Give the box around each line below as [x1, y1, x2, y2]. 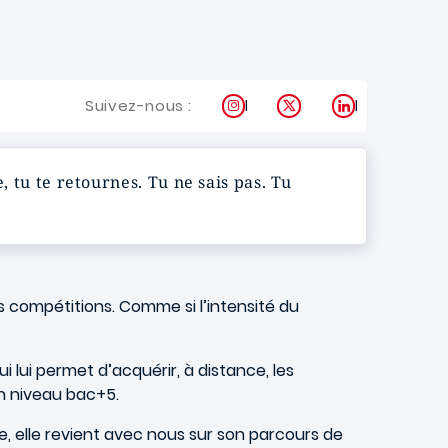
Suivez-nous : [85, 95, 192, 116]
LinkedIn [355, 94, 415, 117]
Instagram [245, 94, 325, 117]
